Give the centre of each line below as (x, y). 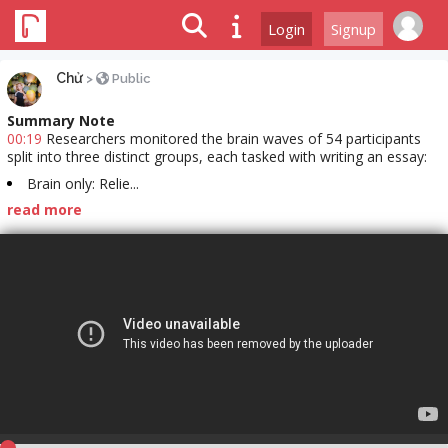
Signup (353, 29)
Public (130, 78)
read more (44, 210)
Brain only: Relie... (83, 183)
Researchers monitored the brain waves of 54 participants (231, 138)
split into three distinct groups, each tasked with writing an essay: (217, 156)
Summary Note (61, 120)
